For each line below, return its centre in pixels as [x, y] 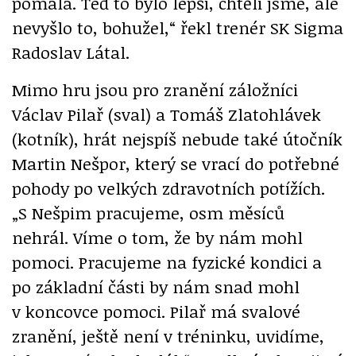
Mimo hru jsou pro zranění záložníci [155, 90]
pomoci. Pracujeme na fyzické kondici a [167, 262]
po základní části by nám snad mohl [156, 287]
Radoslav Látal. [71, 52]
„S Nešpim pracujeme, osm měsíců [148, 213]
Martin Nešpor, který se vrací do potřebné [176, 164]
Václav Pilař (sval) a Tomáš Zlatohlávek [166, 114]
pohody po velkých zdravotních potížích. [168, 188]
